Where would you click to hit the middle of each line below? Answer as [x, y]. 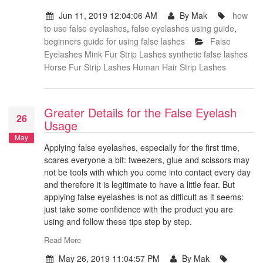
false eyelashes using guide [183, 28]
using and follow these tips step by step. [118, 222]
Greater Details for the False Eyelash [140, 113]
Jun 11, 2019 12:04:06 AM [108, 16]
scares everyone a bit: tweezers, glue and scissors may [147, 160]
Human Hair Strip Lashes [179, 67]
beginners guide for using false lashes [114, 41]
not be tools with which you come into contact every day [147, 172]
